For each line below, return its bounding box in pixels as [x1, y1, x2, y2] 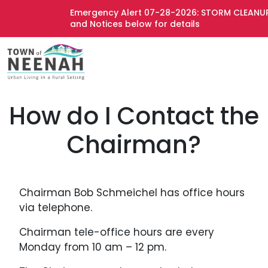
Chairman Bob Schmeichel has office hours [19, 185, 245, 200]
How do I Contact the [9, 99, 259, 133]
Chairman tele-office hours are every [19, 225, 214, 239]
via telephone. [19, 200, 92, 215]
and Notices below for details [65, 18, 195, 30]
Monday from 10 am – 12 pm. [19, 240, 166, 254]
